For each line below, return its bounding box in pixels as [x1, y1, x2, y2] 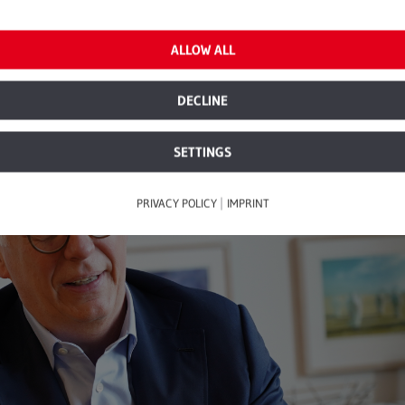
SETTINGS [174, 143, 231, 161]
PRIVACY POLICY [136, 195, 220, 211]
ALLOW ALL [170, 41, 235, 59]
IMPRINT [226, 195, 269, 211]
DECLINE [177, 91, 228, 109]
